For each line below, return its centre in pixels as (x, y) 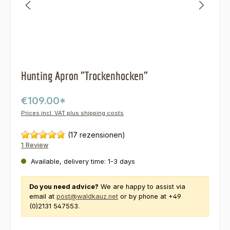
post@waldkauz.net (87, 197)
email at (43, 197)
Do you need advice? (64, 187)
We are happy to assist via (142, 187)
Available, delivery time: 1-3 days (82, 162)
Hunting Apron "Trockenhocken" (84, 76)
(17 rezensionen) (97, 135)
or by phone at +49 (150, 197)
